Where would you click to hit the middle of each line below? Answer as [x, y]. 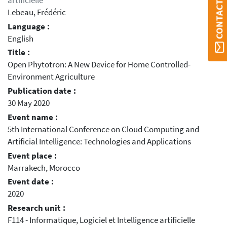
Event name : [33, 117]
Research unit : [36, 208]
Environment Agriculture [51, 77]
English [21, 39]
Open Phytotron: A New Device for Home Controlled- [99, 65]
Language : [29, 26]
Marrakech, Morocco [44, 168]
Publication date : [42, 91]
